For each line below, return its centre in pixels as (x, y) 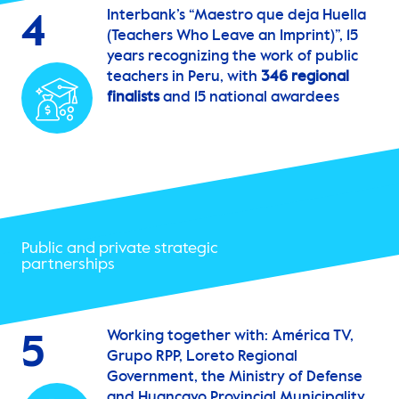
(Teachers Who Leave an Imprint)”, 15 (232, 37)
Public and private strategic (120, 249)
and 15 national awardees (249, 98)
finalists (133, 98)
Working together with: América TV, (230, 337)
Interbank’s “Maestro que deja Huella (236, 16)
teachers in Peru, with (184, 77)
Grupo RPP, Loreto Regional (202, 357)
